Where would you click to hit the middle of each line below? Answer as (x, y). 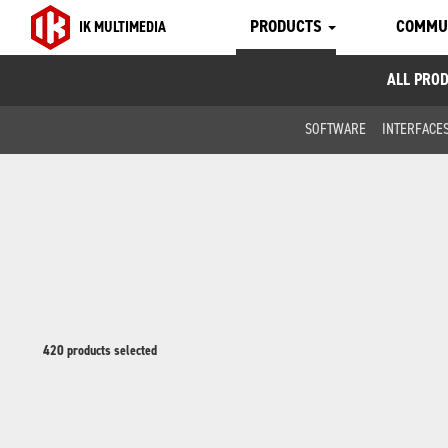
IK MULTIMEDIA (122, 27)
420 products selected (100, 350)
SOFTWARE (335, 128)
